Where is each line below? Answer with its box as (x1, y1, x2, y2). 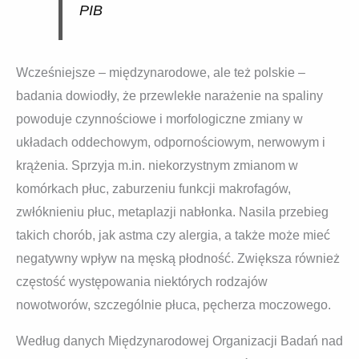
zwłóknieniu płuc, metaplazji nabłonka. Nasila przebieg (16, 205, 329, 219)
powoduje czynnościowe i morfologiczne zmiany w (16, 112, 303, 126)
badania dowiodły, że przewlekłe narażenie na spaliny (16, 89, 323, 103)
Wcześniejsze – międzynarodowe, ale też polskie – (16, 66, 305, 79)
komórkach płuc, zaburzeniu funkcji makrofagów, (16, 182, 291, 196)
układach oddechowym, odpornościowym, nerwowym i (16, 135, 325, 149)
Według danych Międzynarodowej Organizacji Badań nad (16, 334, 343, 348)
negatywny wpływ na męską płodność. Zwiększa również (16, 252, 340, 265)
